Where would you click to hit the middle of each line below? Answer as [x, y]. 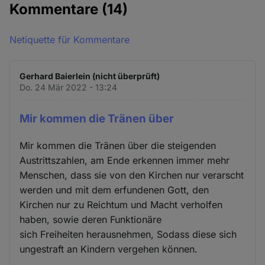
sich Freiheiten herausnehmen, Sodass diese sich [128, 234]
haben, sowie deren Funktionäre [91, 219]
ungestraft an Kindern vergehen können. [109, 249]
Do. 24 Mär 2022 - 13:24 [69, 87]
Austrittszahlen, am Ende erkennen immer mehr [125, 160]
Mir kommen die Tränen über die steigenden [118, 145]
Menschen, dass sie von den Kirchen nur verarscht [132, 175]
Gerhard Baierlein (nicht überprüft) [90, 76]
